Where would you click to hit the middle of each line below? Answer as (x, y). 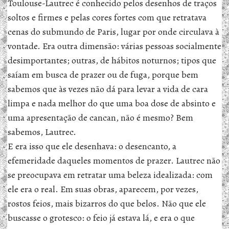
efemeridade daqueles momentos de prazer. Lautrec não (114, 161)
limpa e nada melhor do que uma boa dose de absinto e (112, 103)
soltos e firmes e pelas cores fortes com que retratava (107, 17)
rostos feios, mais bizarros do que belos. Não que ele (107, 203)
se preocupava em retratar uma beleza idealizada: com (110, 175)
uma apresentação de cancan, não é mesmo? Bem (100, 118)
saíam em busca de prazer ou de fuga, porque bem (103, 75)
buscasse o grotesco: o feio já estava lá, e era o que (101, 218)
